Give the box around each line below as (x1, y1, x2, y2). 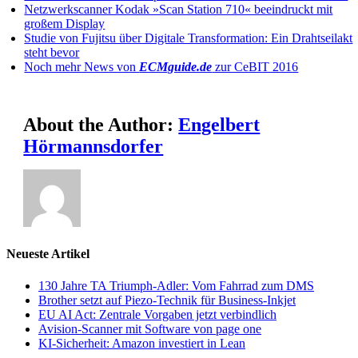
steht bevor (24, 46, 80, 60)
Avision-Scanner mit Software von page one (38, 321, 261, 336)
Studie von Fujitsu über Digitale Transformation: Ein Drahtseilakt (24, 31, 353, 46)
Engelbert (178, 114, 261, 136)
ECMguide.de (139, 60, 213, 74)
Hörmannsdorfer (23, 136, 164, 157)
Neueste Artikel (6, 247, 89, 261)
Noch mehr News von (24, 60, 140, 74)
